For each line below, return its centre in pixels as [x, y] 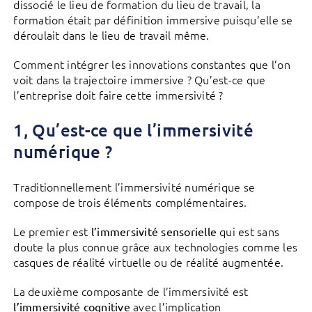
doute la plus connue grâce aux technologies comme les [156, 247]
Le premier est [52, 232]
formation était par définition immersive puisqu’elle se [153, 20]
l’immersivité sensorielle [154, 232]
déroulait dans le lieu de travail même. [111, 35]
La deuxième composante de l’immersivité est [131, 291]
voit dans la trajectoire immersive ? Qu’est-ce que [140, 80]
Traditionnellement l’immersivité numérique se [134, 187]
